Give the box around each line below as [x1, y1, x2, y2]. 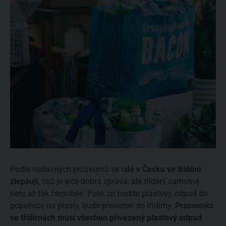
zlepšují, [10, 176, 40, 186]
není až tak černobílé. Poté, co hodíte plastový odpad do [10, 188, 208, 198]
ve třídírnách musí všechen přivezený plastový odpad [10, 212, 202, 222]
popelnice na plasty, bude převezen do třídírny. [10, 200, 175, 210]
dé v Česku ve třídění [125, 164, 201, 174]
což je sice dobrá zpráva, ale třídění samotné [40, 176, 199, 186]
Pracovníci [175, 200, 213, 210]
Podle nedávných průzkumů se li [10, 164, 125, 174]
